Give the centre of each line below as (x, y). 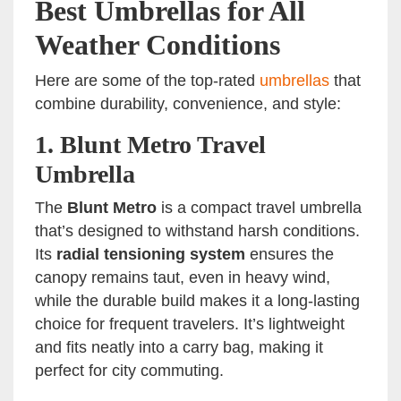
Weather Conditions (158, 45)
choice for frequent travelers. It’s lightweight (190, 324)
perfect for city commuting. (129, 371)
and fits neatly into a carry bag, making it (179, 348)
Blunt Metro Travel (163, 145)
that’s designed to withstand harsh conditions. (197, 231)
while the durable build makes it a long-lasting (197, 301)
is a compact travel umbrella (259, 208)
